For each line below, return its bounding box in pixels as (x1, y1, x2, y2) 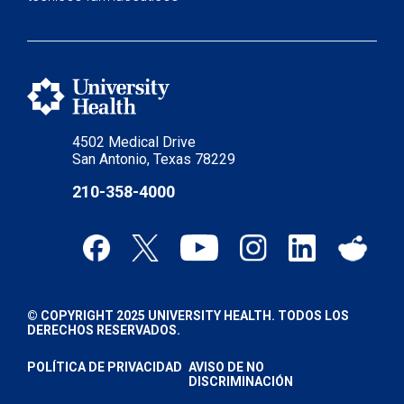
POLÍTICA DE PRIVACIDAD (27, 360, 182, 374)
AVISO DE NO (188, 360, 264, 374)
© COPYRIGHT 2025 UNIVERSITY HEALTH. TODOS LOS (27, 308, 349, 323)
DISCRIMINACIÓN (188, 374, 293, 389)
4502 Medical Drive (72, 133, 196, 151)
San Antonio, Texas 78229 (72, 151, 235, 168)
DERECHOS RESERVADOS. (27, 323, 180, 337)
